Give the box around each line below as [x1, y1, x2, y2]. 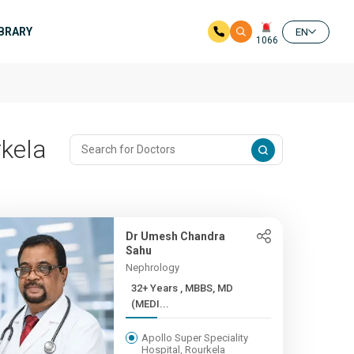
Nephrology [125, 262, 179, 273]
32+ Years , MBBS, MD [130, 282, 180, 294]
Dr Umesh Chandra [125, 230, 225, 243]
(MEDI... [130, 298, 169, 310]
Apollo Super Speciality [141, 332, 248, 344]
